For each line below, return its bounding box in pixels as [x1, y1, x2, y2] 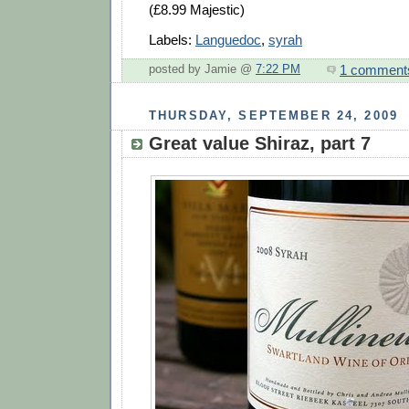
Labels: [149, 31, 195, 47]
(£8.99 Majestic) [149, 2, 245, 18]
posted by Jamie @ [149, 63, 256, 77]
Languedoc [195, 31, 261, 47]
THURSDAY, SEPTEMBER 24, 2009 [149, 109, 399, 123]
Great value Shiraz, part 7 [149, 133, 371, 153]
